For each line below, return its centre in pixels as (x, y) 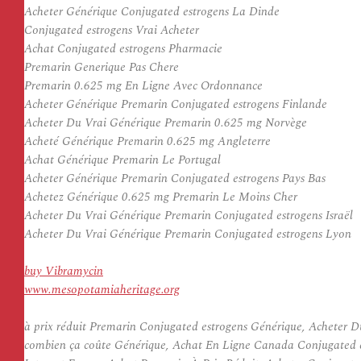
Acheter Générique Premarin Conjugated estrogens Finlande (176, 104)
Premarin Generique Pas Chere (102, 67)
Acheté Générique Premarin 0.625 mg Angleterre (147, 141)
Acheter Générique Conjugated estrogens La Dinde (152, 12)
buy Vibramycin (64, 271)
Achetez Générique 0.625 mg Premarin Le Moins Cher (161, 197)
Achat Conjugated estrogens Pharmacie (123, 49)
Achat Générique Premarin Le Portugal (122, 160)
